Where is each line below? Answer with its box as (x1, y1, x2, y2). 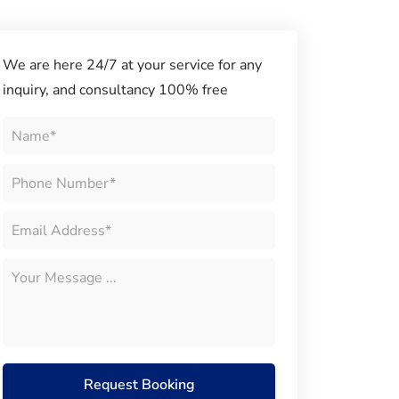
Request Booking (83, 375, 195, 395)
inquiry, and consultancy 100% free (3, 80, 228, 100)
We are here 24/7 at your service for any (3, 55, 262, 75)
